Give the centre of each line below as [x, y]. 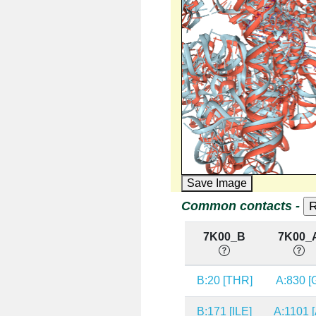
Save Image [217, 183]
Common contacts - [242, 206]
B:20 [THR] [224, 281]
